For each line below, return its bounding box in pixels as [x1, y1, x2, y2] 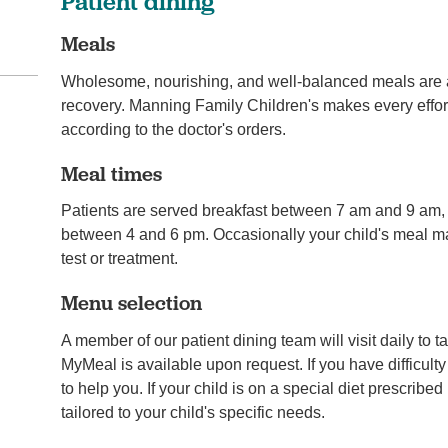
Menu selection [61, 289, 203, 315]
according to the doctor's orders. [61, 120, 287, 138]
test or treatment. [61, 250, 179, 268]
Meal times [61, 160, 163, 186]
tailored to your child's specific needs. [61, 403, 326, 421]
